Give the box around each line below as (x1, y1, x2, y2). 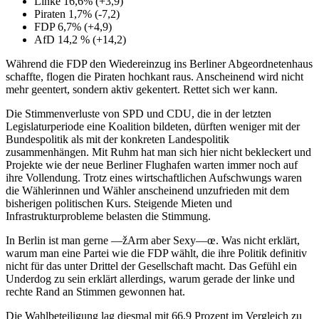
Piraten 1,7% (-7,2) (34, 7, 120, 20)
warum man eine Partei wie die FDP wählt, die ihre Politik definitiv (6, 246, 307, 259)
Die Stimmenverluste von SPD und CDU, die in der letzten (6, 107, 271, 120)
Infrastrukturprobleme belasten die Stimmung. (6, 209, 211, 222)
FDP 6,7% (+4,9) (34, 20, 112, 33)
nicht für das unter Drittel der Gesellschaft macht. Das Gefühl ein (6, 259, 297, 272)
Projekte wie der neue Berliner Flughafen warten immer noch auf (6, 158, 298, 171)
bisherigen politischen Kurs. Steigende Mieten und (6, 197, 232, 209)
